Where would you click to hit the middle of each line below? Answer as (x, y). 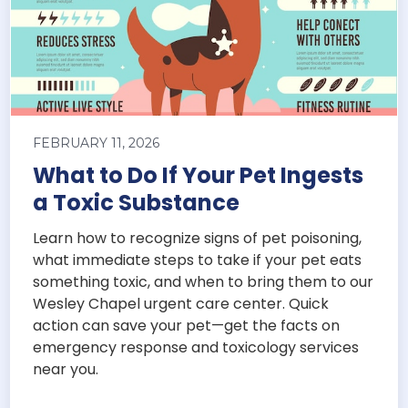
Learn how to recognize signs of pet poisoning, (198, 239)
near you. (66, 370)
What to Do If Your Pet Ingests (199, 176)
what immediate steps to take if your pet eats (198, 260)
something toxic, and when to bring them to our (204, 282)
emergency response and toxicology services (196, 348)
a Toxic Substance (137, 203)
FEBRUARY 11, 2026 (97, 143)
